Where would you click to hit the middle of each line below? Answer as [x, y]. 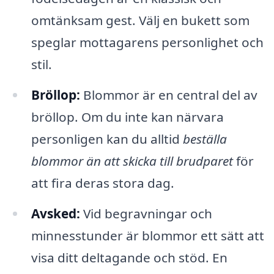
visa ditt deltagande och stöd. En [129, 257]
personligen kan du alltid [107, 139]
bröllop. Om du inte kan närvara [127, 117]
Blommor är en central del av [168, 94]
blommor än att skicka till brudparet [132, 161]
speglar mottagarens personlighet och [147, 42]
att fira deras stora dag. [102, 183]
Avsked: [55, 213]
